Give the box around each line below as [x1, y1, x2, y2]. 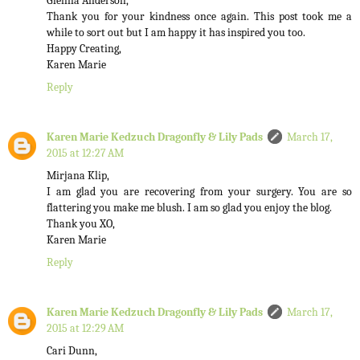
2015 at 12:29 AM [47, 321, 124, 336]
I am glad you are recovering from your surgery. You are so [47, 185, 352, 199]
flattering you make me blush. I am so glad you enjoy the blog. [47, 201, 332, 215]
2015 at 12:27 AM [47, 146, 124, 161]
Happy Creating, [47, 42, 121, 56]
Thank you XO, [47, 217, 115, 231]
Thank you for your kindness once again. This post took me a [47, 10, 352, 24]
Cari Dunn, [47, 344, 97, 358]
